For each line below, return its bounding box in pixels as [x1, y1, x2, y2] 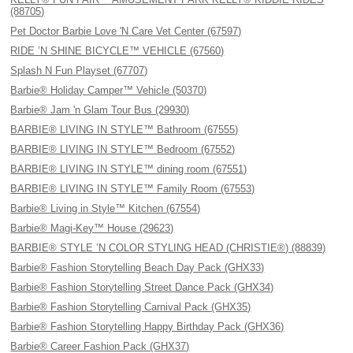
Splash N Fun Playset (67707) [10, 65, 148, 76]
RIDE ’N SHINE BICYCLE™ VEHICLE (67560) [10, 45, 225, 57]
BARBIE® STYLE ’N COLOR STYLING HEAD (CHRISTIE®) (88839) [10, 242, 326, 254]
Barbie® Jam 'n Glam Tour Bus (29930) [10, 104, 190, 116]
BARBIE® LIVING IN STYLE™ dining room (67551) [10, 163, 247, 175]
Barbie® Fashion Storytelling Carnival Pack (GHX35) [10, 301, 251, 313]
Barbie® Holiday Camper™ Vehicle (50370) [10, 84, 207, 96]
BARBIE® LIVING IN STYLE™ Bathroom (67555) [10, 124, 239, 136]
